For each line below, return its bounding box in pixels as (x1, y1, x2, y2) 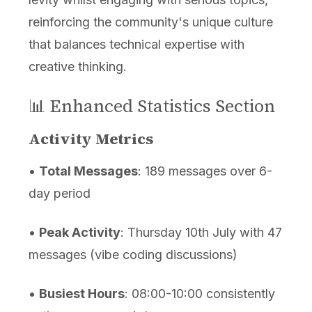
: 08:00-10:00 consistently (124, 286, 275, 302)
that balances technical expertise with (28, 37, 244, 52)
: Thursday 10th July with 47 (120, 225, 282, 240)
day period (28, 186, 91, 201)
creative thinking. (28, 59, 127, 75)
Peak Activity (38, 225, 120, 240)
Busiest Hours (38, 286, 125, 302)
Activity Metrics (28, 128, 154, 150)
